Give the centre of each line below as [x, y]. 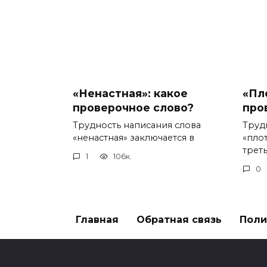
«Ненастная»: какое [130, 93]
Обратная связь [179, 220]
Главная [97, 220]
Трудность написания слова [137, 125]
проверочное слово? [133, 107]
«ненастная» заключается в [133, 137]
